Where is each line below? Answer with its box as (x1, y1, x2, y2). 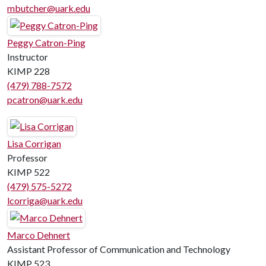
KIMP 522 (7, 166, 50, 178)
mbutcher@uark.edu (7, 2, 90, 14)
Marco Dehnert (7, 229, 70, 240)
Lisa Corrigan (7, 138, 61, 149)
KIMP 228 (7, 65, 50, 77)
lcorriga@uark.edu (7, 195, 83, 206)
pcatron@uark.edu (7, 94, 83, 105)
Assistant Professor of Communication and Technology (7, 243, 230, 255)
